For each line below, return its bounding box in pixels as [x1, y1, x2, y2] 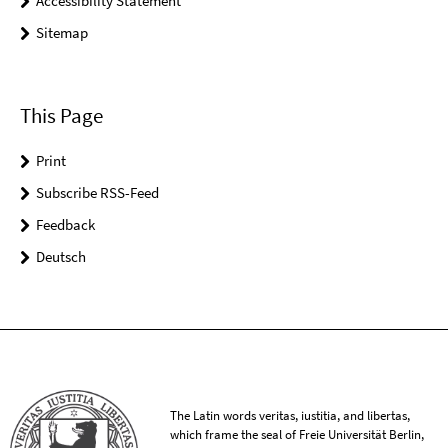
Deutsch [36, 246, 86, 266]
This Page [20, 101, 103, 129]
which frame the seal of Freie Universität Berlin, [170, 426, 425, 444]
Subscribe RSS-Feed [36, 182, 159, 202]
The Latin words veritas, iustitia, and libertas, [170, 407, 411, 425]
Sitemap [36, 23, 88, 43]
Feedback [36, 214, 95, 234]
